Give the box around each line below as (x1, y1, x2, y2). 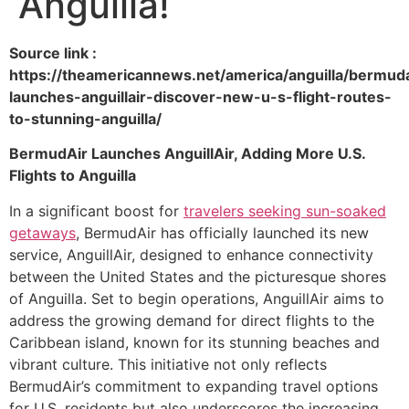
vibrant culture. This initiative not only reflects (9, 354, 327, 373)
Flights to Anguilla (9, 166, 136, 185)
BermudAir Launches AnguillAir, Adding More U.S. (9, 144, 365, 163)
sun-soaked (306, 201, 386, 220)
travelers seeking (184, 201, 306, 220)
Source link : (9, 44, 97, 62)
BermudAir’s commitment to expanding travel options (9, 376, 378, 395)
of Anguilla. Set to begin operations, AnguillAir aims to (9, 288, 384, 308)
